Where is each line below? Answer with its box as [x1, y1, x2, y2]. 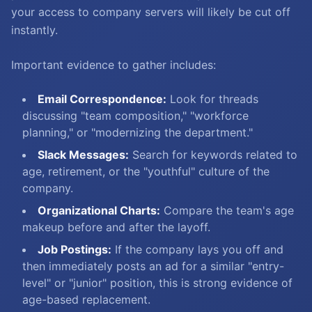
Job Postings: [38, 242, 111, 256]
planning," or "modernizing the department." [22, 125, 253, 139]
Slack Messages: [38, 148, 129, 162]
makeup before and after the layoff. [22, 220, 210, 234]
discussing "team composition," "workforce [22, 109, 249, 123]
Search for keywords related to [129, 148, 297, 162]
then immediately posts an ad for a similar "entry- [22, 259, 284, 273]
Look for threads [166, 92, 258, 106]
